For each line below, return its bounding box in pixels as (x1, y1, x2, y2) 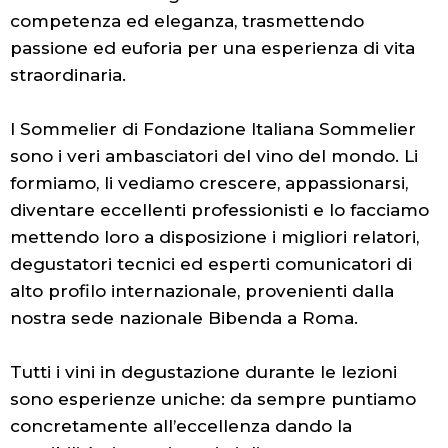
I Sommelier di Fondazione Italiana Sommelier (10, 118, 416, 139)
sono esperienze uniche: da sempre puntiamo (10, 388, 416, 409)
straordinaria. (10, 64, 126, 85)
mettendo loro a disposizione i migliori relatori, (10, 226, 419, 247)
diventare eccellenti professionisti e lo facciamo (10, 199, 429, 220)
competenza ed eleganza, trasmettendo (10, 10, 364, 31)
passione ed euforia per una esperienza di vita (10, 37, 415, 58)
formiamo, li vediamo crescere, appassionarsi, (10, 172, 408, 193)
